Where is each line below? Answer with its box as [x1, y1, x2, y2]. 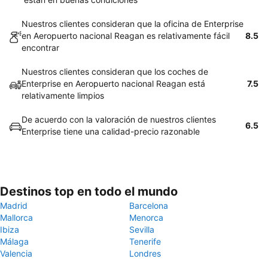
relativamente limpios [22, 90, 104, 100]
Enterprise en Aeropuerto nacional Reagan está [22, 78, 205, 89]
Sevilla [129, 224, 154, 234]
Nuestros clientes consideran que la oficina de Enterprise [22, 19, 243, 29]
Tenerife [129, 236, 161, 246]
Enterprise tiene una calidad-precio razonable [22, 126, 200, 136]
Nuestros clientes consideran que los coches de [22, 66, 208, 77]
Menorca [129, 212, 163, 223]
